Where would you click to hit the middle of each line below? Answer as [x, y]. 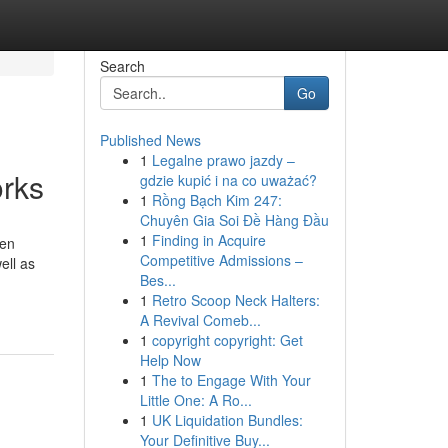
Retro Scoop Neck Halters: [235, 300]
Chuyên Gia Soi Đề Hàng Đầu [234, 220]
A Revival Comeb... [200, 320]
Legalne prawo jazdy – [223, 160]
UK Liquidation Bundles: [227, 420]
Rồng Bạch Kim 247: [216, 200]
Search [122, 66]
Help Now [170, 360]
